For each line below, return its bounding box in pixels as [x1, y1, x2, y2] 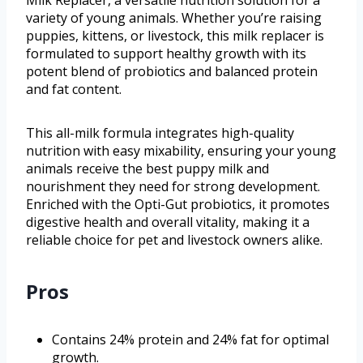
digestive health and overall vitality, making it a [26, 212, 310, 231]
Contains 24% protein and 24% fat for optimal [52, 330, 329, 348]
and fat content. [26, 79, 122, 98]
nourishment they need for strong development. [26, 177, 320, 195]
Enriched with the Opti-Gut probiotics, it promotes [26, 194, 330, 213]
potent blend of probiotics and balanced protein [26, 62, 318, 80]
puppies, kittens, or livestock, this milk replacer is [26, 26, 324, 45]
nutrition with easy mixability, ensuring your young [26, 141, 336, 160]
